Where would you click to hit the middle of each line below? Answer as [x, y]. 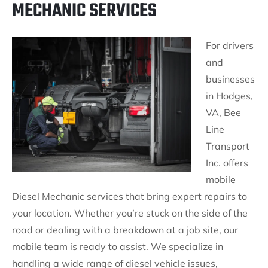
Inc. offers [227, 163]
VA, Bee [223, 112]
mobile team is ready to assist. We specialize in [118, 246]
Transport [228, 146]
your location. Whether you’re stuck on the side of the [130, 213]
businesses [230, 79]
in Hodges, [229, 96]
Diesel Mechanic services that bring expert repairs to [130, 196]
